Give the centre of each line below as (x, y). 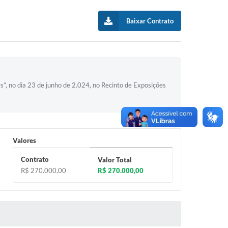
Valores (25, 140)
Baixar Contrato (150, 21)
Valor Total (115, 160)
